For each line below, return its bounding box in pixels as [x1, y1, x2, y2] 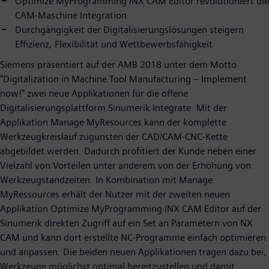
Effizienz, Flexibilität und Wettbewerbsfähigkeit [15, 38, 213, 50]
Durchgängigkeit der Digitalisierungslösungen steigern [15, 23, 244, 35]
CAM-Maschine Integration [15, 9, 127, 21]
